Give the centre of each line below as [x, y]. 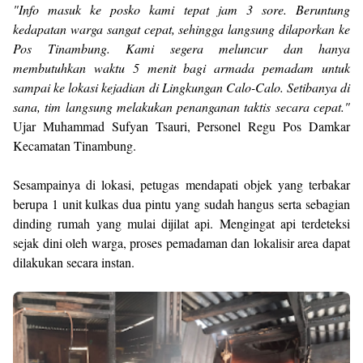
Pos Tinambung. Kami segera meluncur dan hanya [181, 48]
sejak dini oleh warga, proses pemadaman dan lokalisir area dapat [181, 243]
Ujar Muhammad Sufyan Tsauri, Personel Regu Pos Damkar [181, 126]
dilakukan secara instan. [74, 262]
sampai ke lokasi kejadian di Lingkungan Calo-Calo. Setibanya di [181, 87]
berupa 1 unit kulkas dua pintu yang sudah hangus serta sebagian [181, 204]
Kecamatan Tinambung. [75, 145]
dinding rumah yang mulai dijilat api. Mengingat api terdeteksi [181, 223]
